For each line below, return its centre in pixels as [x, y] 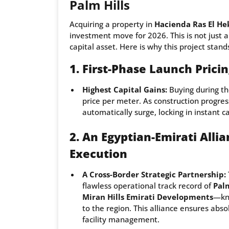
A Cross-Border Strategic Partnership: [154, 175]
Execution [98, 154]
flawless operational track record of [148, 186]
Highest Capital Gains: [125, 90]
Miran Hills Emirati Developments [148, 197]
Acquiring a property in [112, 24]
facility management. [121, 220]
